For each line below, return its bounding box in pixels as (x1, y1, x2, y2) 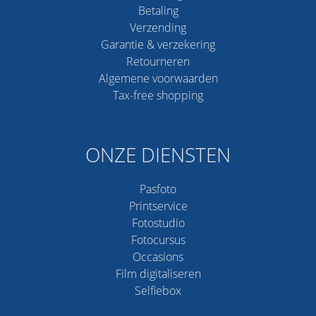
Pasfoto (140, 181, 176, 197)
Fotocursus (130, 231, 186, 248)
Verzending (130, 19, 186, 35)
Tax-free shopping (113, 87, 203, 103)
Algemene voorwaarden (98, 70, 218, 86)
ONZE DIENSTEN (85, 140, 231, 168)
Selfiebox (135, 282, 181, 298)
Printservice (128, 197, 188, 214)
